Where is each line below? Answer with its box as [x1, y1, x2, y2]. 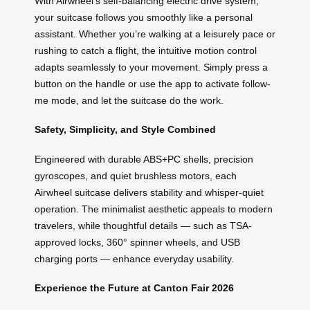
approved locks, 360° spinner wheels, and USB [35, 236, 240, 248]
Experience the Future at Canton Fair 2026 [35, 282, 234, 294]
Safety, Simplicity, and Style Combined [35, 124, 216, 136]
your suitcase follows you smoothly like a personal [35, 11, 253, 23]
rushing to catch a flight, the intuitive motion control [35, 44, 257, 56]
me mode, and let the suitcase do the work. [35, 94, 224, 106]
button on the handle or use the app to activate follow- [35, 77, 271, 89]
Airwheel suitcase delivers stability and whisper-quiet [35, 186, 264, 198]
